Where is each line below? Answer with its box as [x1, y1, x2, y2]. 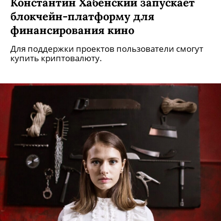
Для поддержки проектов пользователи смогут [10, 43, 203, 54]
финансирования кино [10, 23, 134, 37]
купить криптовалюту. [10, 52, 102, 64]
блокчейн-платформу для [10, 9, 154, 23]
